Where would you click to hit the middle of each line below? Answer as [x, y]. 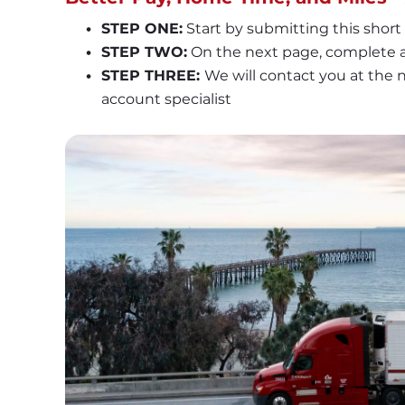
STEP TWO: [144, 52]
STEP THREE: [152, 76]
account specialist [166, 99]
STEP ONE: [141, 29]
